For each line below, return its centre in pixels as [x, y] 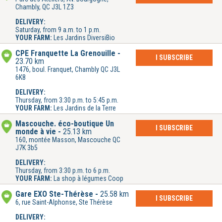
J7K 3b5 [27, 148]
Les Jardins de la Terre [85, 108]
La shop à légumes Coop [88, 179]
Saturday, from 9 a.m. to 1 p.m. [58, 30]
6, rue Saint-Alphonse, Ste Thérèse [64, 202]
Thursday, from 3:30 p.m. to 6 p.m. [63, 171]
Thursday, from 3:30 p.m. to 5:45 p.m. [67, 100]
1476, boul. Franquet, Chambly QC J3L [68, 70]
